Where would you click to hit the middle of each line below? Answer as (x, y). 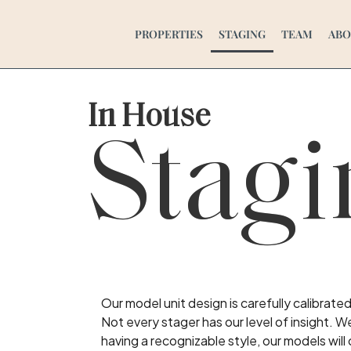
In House (149, 118)
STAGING (242, 34)
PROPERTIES (169, 34)
